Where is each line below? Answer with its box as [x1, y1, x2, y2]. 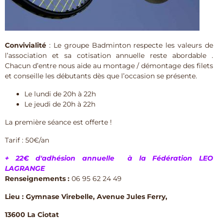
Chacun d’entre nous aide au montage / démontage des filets [5, 61, 213, 71]
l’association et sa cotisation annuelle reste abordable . [5, 51, 213, 60]
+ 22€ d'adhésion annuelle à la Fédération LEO [5, 154, 213, 163]
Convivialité [5, 41, 46, 50]
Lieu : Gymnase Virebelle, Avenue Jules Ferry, [5, 192, 167, 201]
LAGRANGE [5, 164, 47, 173]
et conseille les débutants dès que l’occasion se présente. [5, 72, 197, 81]
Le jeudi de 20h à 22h [24, 100, 95, 109]
